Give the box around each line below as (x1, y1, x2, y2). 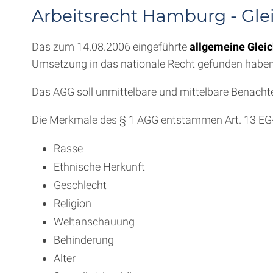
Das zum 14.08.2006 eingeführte (32, 40, 190, 53)
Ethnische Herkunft (54, 160, 145, 173)
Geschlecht (54, 179, 107, 191)
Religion (54, 197, 91, 210)
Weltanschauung (54, 215, 135, 228)
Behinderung (54, 233, 114, 246)
